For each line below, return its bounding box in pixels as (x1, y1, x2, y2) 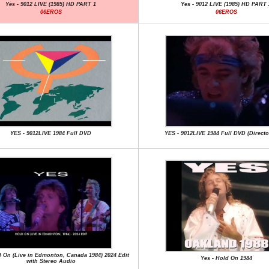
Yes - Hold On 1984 (200, 255, 252, 261)
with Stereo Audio (26, 258, 76, 264)
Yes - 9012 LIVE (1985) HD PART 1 (5, 1, 96, 7)
